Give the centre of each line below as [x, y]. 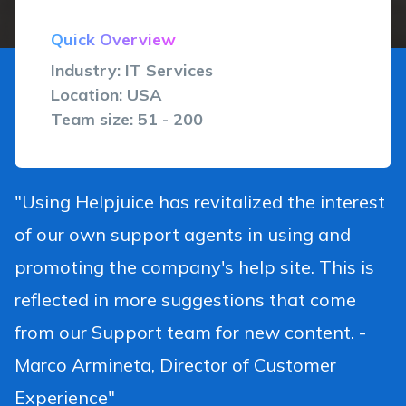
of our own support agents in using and [183, 234]
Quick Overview [113, 39]
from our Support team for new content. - [190, 332]
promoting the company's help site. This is [194, 266]
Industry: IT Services [132, 70]
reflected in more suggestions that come [185, 299]
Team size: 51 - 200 [127, 119]
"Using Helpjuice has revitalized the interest [200, 201]
